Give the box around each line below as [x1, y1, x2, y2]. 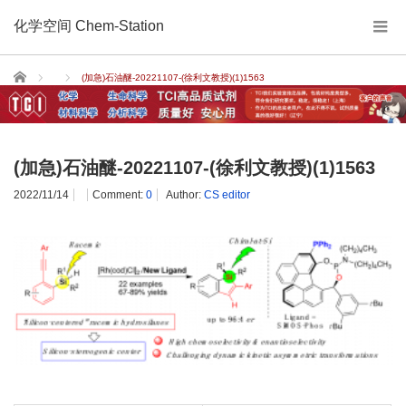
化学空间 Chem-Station [14, 18, 164, 34]
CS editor [204, 188, 250, 201]
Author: [166, 188, 204, 201]
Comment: [92, 188, 146, 201]
